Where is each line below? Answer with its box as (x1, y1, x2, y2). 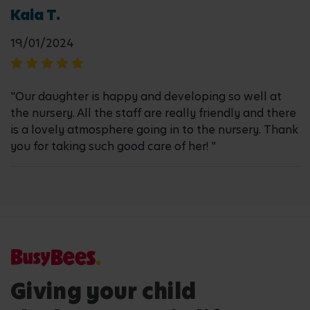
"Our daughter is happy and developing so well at (10, 89, 282, 104)
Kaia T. (10, 6, 60, 25)
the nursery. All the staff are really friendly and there (10, 105, 296, 121)
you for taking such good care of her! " (10, 138, 216, 154)
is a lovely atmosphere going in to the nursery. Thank (10, 122, 298, 138)
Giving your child (10, 277, 197, 307)
